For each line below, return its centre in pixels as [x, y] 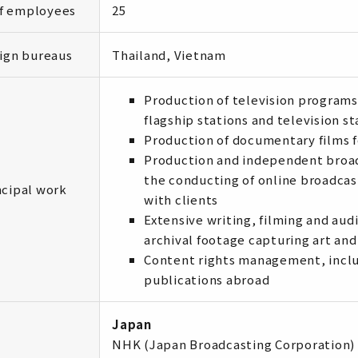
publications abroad [207, 279]
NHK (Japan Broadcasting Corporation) [233, 344]
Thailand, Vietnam [169, 55]
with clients [181, 199]
